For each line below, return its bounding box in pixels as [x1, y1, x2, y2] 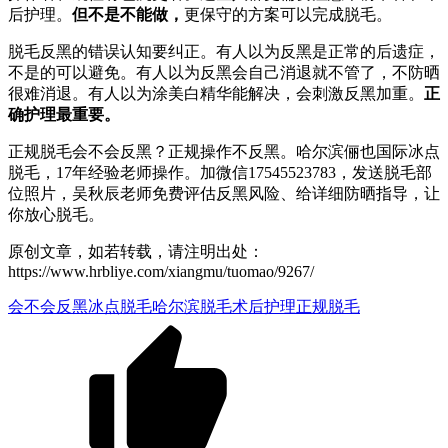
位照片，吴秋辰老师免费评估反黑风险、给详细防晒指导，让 [8, 184, 440, 202]
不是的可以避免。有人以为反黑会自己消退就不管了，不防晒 [8, 63, 440, 81]
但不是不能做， [72, 5, 184, 23]
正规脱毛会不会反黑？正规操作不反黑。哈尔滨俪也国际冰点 [8, 142, 440, 160]
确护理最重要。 [8, 105, 120, 123]
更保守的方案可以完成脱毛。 [184, 5, 392, 23]
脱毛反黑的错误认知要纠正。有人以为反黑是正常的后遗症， [8, 42, 440, 60]
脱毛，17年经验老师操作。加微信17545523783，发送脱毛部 [8, 163, 432, 181]
